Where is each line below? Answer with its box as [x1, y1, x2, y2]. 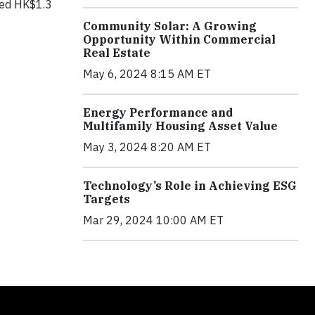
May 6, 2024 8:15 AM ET [83, 67, 211, 82]
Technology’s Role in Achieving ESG [83, 179, 297, 193]
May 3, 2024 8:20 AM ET [83, 140, 211, 155]
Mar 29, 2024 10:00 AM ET [83, 213, 224, 228]
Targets [83, 192, 130, 207]
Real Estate [83, 46, 150, 60]
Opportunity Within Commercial [83, 32, 276, 47]
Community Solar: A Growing [83, 19, 257, 34]
